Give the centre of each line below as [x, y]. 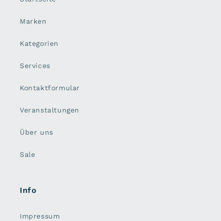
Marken [33, 21]
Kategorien [39, 44]
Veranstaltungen [50, 110]
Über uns [37, 132]
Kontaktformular [50, 88]
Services [35, 66]
